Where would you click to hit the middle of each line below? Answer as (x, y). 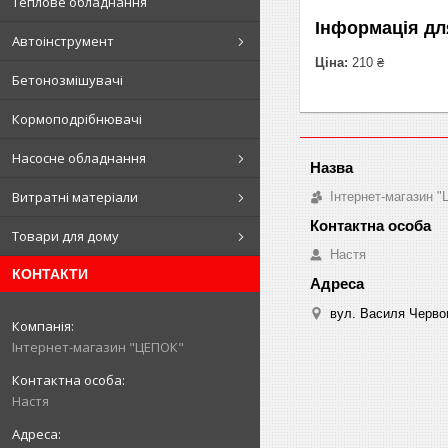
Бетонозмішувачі (67, 79)
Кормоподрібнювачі (77, 118)
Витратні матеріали (75, 196)
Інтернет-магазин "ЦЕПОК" (98, 346)
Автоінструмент (63, 40)
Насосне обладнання (79, 157)
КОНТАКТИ (50, 273)
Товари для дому (65, 235)
